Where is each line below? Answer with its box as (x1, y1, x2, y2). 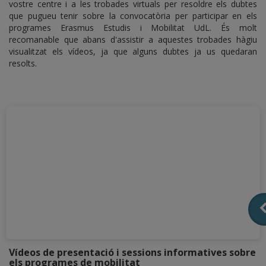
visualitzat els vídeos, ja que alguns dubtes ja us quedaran (9, 45, 257, 57)
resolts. (9, 57, 37, 69)
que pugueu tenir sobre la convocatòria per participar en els (9, 9, 257, 21)
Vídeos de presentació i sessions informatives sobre (9, 246, 256, 259)
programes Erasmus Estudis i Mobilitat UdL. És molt (9, 21, 257, 33)
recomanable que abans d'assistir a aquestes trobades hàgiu (9, 33, 257, 45)
